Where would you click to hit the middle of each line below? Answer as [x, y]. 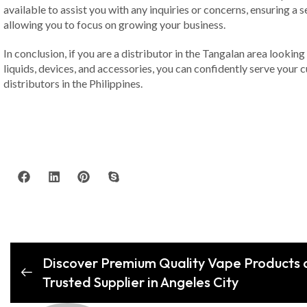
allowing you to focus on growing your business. [114, 25]
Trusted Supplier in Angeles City [140, 282]
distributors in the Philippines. [73, 84]
